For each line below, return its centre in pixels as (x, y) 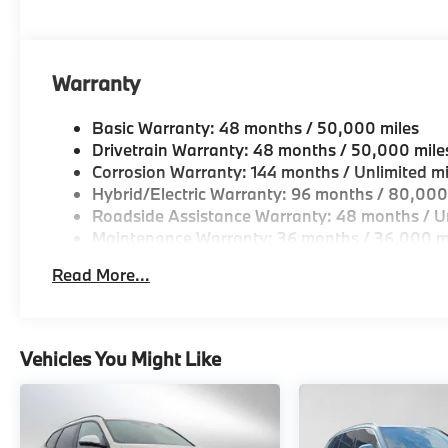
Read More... (101, 274)
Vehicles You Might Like (120, 358)
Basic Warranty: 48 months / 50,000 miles (256, 127)
